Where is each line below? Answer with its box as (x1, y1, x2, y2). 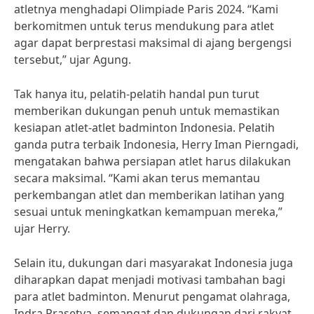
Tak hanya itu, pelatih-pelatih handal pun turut (14, 86, 259, 102)
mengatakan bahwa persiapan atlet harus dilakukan (14, 153, 291, 169)
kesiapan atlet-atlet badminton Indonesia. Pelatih (14, 120, 275, 135)
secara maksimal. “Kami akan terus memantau (14, 170, 260, 186)
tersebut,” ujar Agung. (14, 52, 131, 67)
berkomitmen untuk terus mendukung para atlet (14, 18, 274, 34)
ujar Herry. (14, 221, 70, 236)
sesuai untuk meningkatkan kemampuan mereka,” (14, 204, 282, 219)
